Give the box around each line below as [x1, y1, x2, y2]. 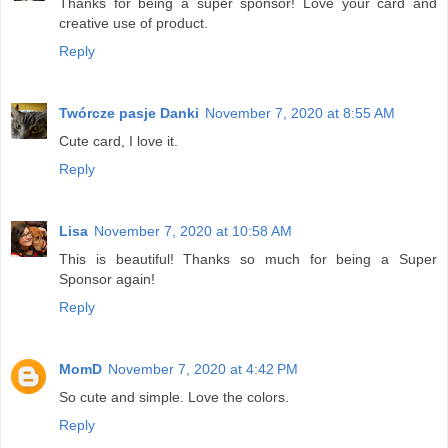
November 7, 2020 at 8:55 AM [205, 105, 395, 122]
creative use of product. [59, 15, 208, 32]
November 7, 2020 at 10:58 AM [94, 223, 292, 240]
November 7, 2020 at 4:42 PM [108, 361, 298, 377]
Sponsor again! [59, 271, 155, 288]
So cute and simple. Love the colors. [59, 389, 289, 405]
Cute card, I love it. [59, 133, 178, 150]
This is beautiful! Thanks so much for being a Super [59, 251, 437, 268]
